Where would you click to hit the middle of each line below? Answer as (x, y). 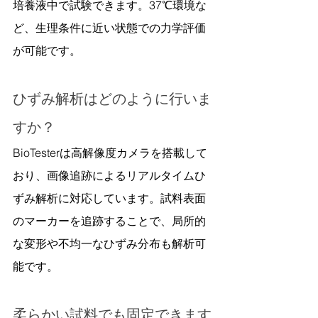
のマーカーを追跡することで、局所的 (109, 220)
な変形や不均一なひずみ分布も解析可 (109, 243)
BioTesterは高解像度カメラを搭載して (110, 152)
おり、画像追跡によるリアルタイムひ (109, 175)
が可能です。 (47, 50)
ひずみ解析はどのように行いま (112, 98)
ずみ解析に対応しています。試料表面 (109, 198)
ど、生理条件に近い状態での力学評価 (109, 27)
